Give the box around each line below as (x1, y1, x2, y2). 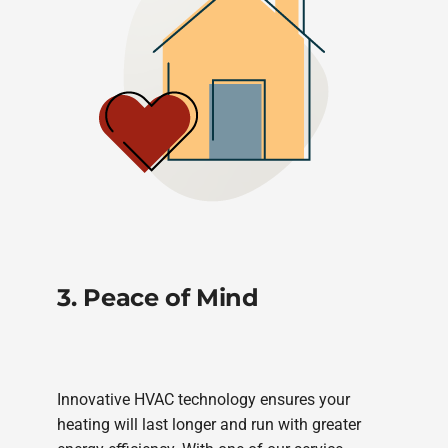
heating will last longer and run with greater (57, 414, 362, 434)
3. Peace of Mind (57, 283, 259, 313)
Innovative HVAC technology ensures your (57, 389, 351, 409)
